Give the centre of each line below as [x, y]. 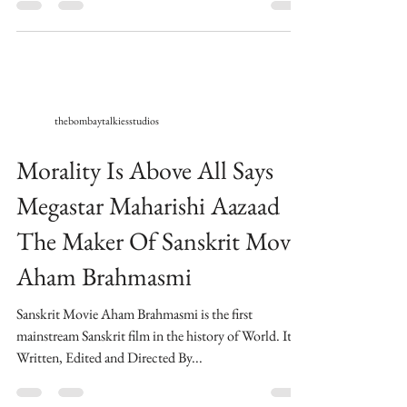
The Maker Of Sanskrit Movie [162, 286]
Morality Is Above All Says [145, 215]
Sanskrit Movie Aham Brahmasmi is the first [134, 359]
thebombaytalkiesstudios [107, 166]
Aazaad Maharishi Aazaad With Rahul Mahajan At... [159, 16]
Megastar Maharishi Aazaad [148, 251]
